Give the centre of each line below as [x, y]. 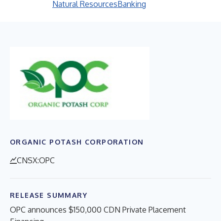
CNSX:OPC [36, 160]
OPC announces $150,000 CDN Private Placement [98, 209]
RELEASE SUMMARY [49, 195]
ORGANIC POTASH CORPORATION [77, 142]
